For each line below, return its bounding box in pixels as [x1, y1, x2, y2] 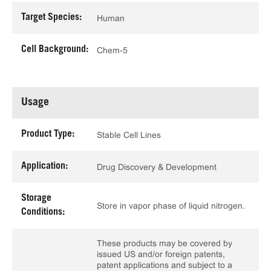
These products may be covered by [97, 238, 232, 248]
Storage [21, 194, 51, 203]
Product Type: [21, 129, 74, 139]
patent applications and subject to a [97, 260, 232, 270]
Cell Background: [21, 45, 88, 54]
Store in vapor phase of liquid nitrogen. [97, 201, 245, 211]
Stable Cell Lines [97, 129, 161, 140]
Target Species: [21, 13, 82, 22]
